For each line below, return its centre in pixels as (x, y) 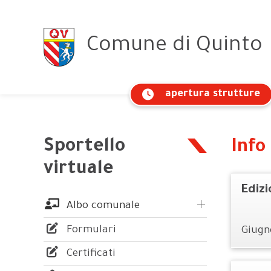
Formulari (90, 230)
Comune (127, 47)
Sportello (84, 148)
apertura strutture (213, 94)
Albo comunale (102, 206)
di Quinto (217, 47)
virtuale (79, 170)
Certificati (90, 255)
